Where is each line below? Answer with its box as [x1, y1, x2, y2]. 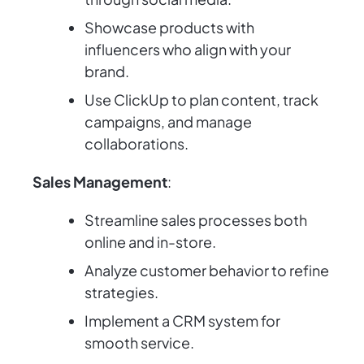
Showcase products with [84, 18, 254, 37]
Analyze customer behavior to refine [84, 261, 329, 280]
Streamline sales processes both [84, 210, 307, 230]
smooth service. [84, 333, 194, 353]
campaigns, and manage [84, 112, 252, 132]
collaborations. [84, 134, 188, 154]
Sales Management [32, 172, 167, 192]
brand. [84, 62, 129, 81]
